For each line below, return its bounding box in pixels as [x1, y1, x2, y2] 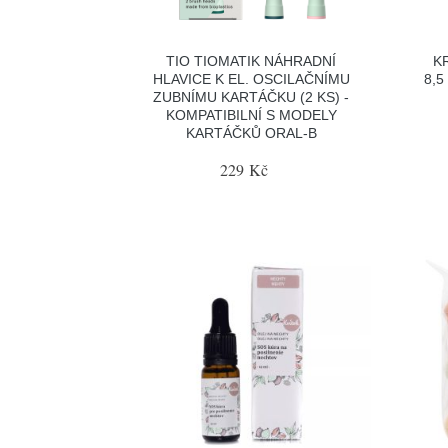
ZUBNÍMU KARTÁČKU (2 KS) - [153, 88, 350, 105]
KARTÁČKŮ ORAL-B [185, 124, 317, 141]
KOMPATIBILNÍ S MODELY [165, 106, 337, 123]
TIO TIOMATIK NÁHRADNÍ [166, 52, 337, 69]
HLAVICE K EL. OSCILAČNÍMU [152, 70, 350, 87]
